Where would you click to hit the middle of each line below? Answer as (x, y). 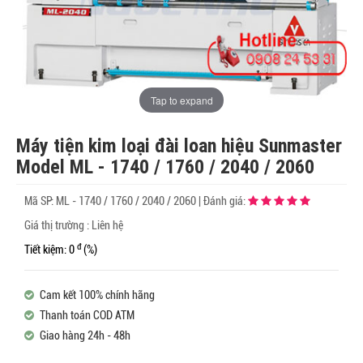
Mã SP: (40, 201)
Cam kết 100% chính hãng (96, 295)
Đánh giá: (226, 201)
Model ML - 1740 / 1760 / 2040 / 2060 (165, 167)
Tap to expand (181, 100)
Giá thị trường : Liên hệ (74, 226)
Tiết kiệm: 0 (51, 250)
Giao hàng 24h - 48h (84, 336)
